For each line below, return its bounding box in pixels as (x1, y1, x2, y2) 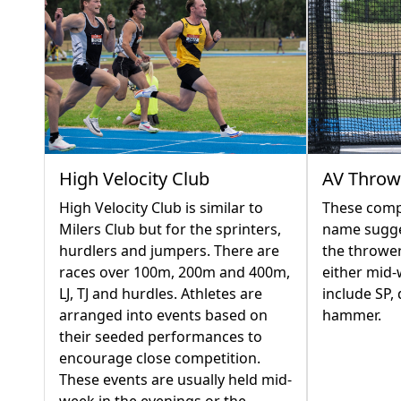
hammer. (321, 305, 381, 326)
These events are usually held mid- (59, 370, 292, 390)
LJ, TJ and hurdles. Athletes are (59, 284, 262, 304)
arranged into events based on (59, 305, 268, 326)
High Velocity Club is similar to (59, 198, 263, 218)
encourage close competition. (59, 348, 260, 369)
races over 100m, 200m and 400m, (59, 262, 290, 283)
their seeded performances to (59, 327, 262, 347)
